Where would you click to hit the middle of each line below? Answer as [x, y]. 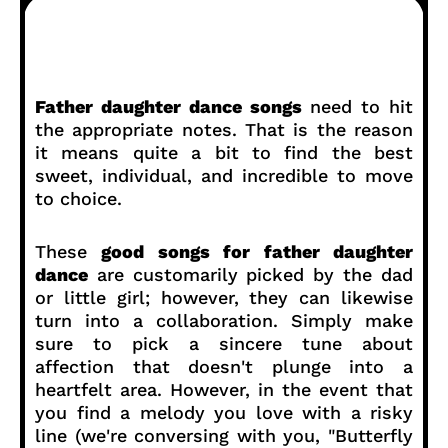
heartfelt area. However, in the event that [224, 389]
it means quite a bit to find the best [224, 152]
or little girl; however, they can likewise [224, 297]
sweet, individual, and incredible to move [224, 175]
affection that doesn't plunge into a [224, 366]
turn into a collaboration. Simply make [224, 320]
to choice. [78, 198]
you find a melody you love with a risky [224, 412]
